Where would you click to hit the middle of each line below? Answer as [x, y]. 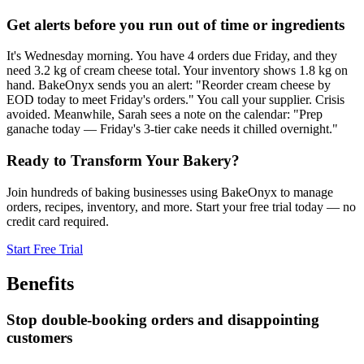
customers [39, 337]
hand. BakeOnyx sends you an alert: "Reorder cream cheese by [169, 85]
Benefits [40, 283]
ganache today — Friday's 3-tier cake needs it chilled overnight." [172, 129]
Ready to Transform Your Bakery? [123, 160]
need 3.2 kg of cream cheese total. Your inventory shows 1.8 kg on [177, 71]
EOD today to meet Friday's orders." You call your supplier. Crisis [175, 100]
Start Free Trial [45, 249]
